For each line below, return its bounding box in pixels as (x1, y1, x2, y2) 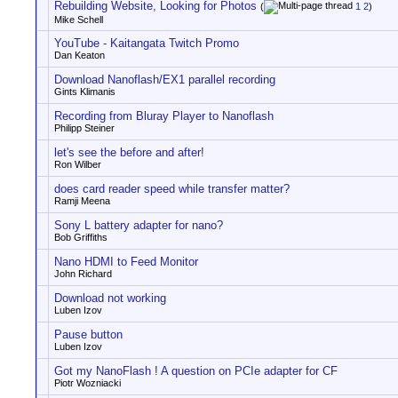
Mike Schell (54, 14, 103, 26)
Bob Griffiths (54, 232, 107, 243)
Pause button (54, 328, 123, 341)
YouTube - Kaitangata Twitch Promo (54, 36, 239, 50)
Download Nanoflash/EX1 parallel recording (54, 73, 275, 86)
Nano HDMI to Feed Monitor (54, 255, 198, 268)
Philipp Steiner (54, 123, 115, 133)
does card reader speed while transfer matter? (54, 182, 290, 195)
